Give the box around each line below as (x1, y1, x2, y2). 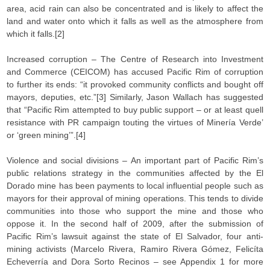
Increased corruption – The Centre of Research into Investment (7, 54, 263, 64)
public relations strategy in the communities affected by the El (7, 168, 263, 178)
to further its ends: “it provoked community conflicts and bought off (7, 80, 263, 89)
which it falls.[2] (7, 29, 65, 39)
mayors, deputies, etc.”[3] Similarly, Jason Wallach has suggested (7, 92, 263, 102)
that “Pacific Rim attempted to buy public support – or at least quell (7, 105, 263, 115)
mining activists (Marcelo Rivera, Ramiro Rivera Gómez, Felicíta (7, 244, 263, 254)
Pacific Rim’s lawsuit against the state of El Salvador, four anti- (7, 231, 263, 241)
